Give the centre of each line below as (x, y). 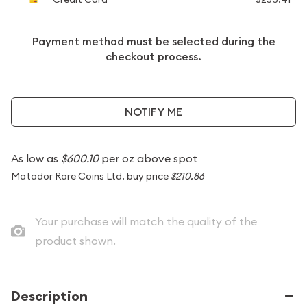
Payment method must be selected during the (153, 41)
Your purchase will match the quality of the (146, 221)
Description (49, 296)
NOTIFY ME (153, 112)
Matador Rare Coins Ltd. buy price (91, 176)
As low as (36, 158)
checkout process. (153, 57)
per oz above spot (148, 158)
